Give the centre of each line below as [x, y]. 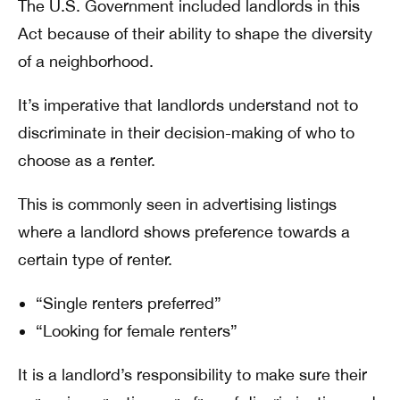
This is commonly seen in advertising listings [177, 204]
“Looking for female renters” [137, 331]
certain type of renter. [95, 259]
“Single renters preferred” [129, 303]
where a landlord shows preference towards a [184, 232]
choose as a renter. [87, 160]
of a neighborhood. [86, 61]
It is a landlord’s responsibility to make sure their [192, 375]
